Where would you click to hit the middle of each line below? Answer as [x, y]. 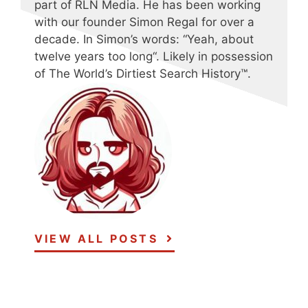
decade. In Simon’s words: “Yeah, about [144, 39]
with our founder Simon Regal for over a [144, 22]
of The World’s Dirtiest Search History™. [143, 73]
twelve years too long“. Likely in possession [154, 56]
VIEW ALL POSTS [96, 238]
